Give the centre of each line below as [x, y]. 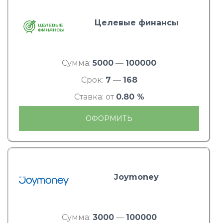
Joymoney [136, 177]
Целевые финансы [136, 23]
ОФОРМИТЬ [109, 118]
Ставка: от [95, 97]
